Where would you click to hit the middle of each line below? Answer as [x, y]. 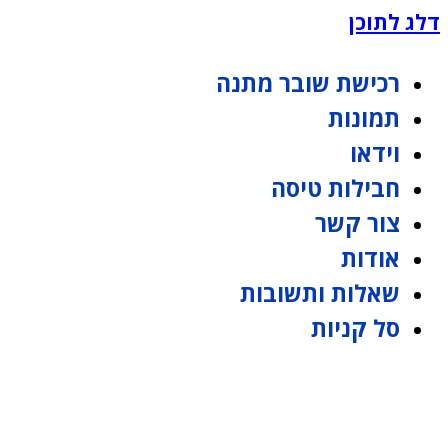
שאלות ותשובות [320, 293]
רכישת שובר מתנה [308, 83]
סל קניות [355, 328]
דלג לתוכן [394, 22]
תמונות [364, 118]
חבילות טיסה [335, 188]
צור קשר [357, 223]
